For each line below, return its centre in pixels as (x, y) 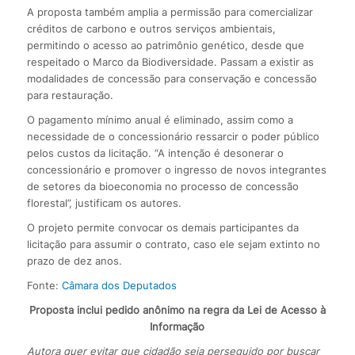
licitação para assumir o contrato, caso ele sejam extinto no (173, 244)
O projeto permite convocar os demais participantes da (162, 228)
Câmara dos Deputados (119, 286)
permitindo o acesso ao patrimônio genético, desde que (165, 46)
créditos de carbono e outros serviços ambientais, (151, 29)
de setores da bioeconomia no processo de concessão (162, 187)
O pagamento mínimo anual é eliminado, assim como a (160, 120)
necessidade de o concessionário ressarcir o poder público (173, 137)
